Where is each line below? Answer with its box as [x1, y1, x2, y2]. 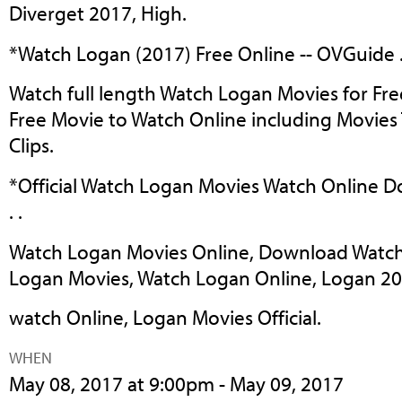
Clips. [9, 132, 54, 159]
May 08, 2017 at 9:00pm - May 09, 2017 [9, 371, 344, 398]
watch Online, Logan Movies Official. [9, 304, 321, 331]
